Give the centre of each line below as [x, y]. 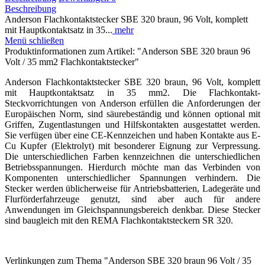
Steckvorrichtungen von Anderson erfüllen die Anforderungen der [132, 103]
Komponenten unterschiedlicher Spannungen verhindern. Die [132, 177]
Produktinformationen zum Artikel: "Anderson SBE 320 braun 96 [127, 51]
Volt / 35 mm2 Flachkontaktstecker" [72, 62]
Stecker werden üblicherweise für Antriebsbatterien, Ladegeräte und [132, 188]
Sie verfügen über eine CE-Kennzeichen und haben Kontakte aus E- [132, 135]
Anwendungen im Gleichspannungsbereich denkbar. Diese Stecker [132, 209]
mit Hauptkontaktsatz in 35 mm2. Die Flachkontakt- [132, 92]
